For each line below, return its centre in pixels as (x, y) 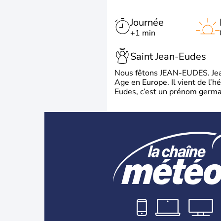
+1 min (143, 33)
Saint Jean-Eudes (168, 57)
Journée (147, 22)
